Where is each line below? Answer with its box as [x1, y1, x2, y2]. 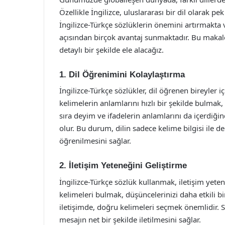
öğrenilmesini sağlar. [59, 136, 131, 146]
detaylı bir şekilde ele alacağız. [59, 44, 164, 55]
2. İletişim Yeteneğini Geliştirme [59, 161, 187, 170]
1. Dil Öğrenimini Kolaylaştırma [59, 69, 185, 79]
